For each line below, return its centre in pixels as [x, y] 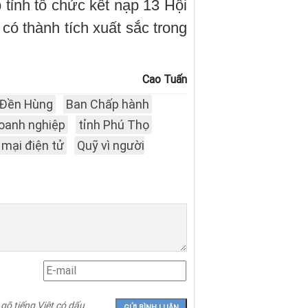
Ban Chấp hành [108, 104]
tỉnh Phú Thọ [114, 124]
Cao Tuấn [165, 79]
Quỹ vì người [111, 145]
